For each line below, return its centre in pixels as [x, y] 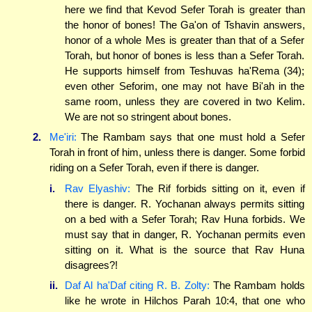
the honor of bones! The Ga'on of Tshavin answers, [185, 24]
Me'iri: [63, 137]
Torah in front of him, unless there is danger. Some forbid [177, 153]
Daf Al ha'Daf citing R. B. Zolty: [137, 286]
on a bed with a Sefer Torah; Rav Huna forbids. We [185, 219]
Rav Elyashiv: [98, 188]
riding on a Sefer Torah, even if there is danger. [154, 168]
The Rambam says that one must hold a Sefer [190, 137]
